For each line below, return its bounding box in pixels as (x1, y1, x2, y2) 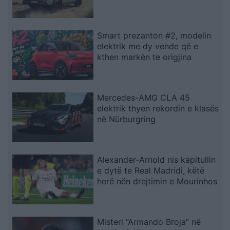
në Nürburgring (97, 114, 156, 125)
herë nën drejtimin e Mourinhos (97, 176, 218, 186)
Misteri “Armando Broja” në (97, 216, 201, 227)
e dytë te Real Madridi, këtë (97, 165, 205, 176)
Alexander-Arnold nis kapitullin (97, 154, 216, 165)
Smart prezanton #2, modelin (97, 30, 212, 41)
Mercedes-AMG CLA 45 (97, 92, 190, 103)
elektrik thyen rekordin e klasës (97, 103, 219, 114)
